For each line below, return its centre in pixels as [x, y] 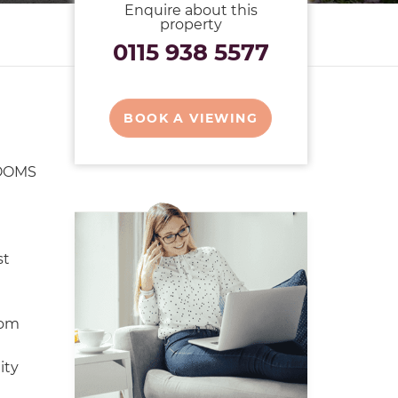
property [191, 24]
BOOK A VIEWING [191, 118]
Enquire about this [191, 10]
